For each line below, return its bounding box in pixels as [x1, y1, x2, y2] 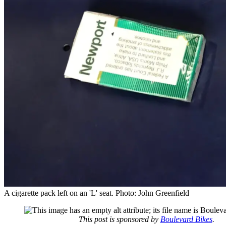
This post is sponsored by [78, 215, 160, 224]
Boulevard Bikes [160, 215, 212, 224]
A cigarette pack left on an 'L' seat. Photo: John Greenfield [4, 189, 189, 198]
